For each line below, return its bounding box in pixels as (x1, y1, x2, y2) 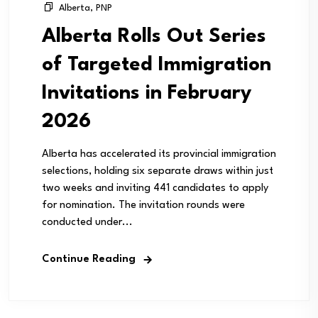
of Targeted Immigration (42, 55, 271, 75)
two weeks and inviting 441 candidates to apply (42, 182, 268, 194)
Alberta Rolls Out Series (42, 26, 266, 47)
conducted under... (42, 216, 133, 228)
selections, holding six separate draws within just (42, 165, 273, 177)
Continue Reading (42, 253, 136, 265)
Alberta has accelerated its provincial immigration (42, 148, 276, 160)
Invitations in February (42, 83, 251, 104)
